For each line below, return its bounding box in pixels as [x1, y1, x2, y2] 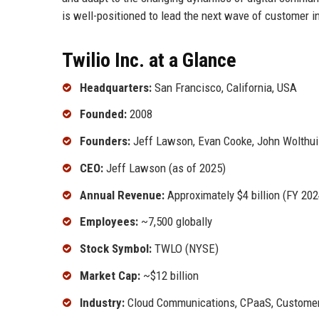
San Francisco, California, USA [152, 80, 297, 95]
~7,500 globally [138, 214, 212, 229]
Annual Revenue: [80, 187, 164, 202]
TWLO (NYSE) [152, 241, 219, 256]
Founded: [80, 107, 127, 122]
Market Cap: [80, 268, 140, 283]
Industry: [80, 295, 125, 310]
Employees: [80, 214, 138, 229]
